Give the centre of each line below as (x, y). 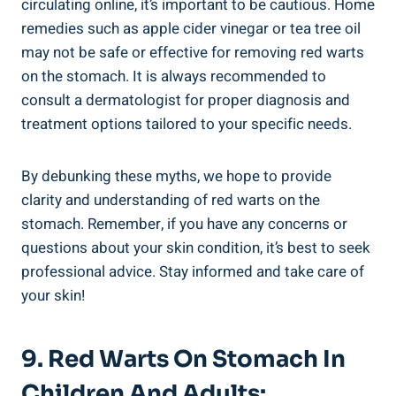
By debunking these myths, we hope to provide (176, 176)
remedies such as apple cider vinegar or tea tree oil (191, 28)
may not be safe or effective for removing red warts (193, 52)
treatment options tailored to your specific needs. (187, 124)
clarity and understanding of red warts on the (171, 200)
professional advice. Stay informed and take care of (193, 271)
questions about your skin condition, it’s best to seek (196, 247)
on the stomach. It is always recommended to (174, 76)
